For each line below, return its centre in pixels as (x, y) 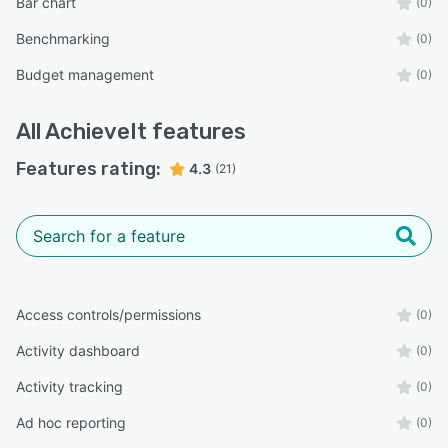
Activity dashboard (78, 350)
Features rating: (88, 168)
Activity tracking (69, 386)
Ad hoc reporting (71, 422)
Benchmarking (63, 38)
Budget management (85, 74)
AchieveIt (96, 131)
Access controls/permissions (108, 314)
